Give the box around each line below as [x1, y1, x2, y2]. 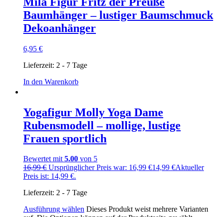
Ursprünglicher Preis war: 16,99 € [48, 163, 152, 172]
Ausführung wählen [23, 205, 84, 214]
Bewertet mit [23, 155, 64, 163]
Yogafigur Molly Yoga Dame [23, 106, 163, 119]
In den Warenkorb [23, 77, 78, 86]
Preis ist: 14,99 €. [23, 172, 76, 181]
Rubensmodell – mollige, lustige [23, 119, 181, 132]
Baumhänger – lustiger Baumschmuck [23, 8, 213, 21]
